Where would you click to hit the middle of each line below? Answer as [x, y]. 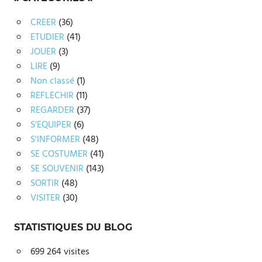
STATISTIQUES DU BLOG [73, 227]
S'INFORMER [55, 140]
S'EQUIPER [51, 125]
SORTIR [44, 184]
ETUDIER [47, 38]
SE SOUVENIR [57, 169]
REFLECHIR [52, 96]
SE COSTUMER [59, 155]
